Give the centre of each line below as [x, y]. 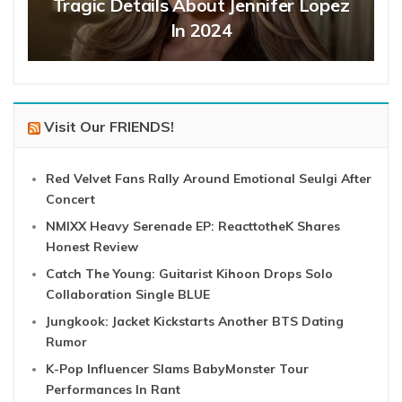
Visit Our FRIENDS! [109, 127]
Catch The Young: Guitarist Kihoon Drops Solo [189, 274]
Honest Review [92, 247]
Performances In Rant [113, 390]
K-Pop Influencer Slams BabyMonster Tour [177, 369]
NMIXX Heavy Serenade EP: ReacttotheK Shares [193, 227]
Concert [70, 200]
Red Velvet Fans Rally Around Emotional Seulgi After [209, 179]
